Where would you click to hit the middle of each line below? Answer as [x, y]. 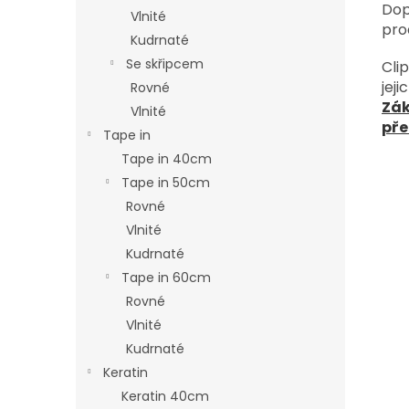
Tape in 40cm [167, 159]
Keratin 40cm [165, 396]
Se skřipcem [165, 64]
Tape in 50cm [166, 183]
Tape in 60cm [166, 278]
